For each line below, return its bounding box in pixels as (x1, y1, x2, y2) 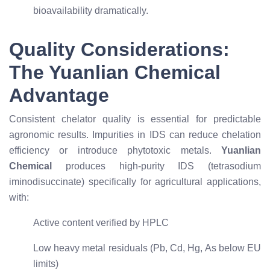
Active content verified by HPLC (33, 218, 169, 228)
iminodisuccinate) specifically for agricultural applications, (9, 177, 261, 187)
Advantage (9, 84, 109, 106)
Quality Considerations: (9, 39, 230, 60)
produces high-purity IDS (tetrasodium (52, 161, 261, 171)
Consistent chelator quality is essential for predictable (9, 114, 261, 124)
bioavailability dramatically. (33, 5, 148, 16)
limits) (33, 259, 58, 269)
